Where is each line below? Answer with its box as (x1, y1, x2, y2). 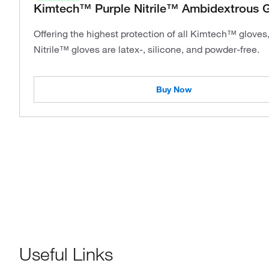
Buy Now (156, 84, 192, 95)
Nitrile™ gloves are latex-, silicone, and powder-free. (34, 43, 259, 55)
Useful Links (19, 243, 113, 265)
